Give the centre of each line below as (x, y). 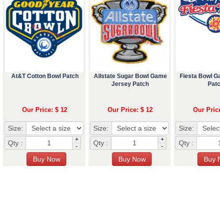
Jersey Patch (130, 84)
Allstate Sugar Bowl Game (130, 76)
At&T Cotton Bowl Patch (45, 76)
